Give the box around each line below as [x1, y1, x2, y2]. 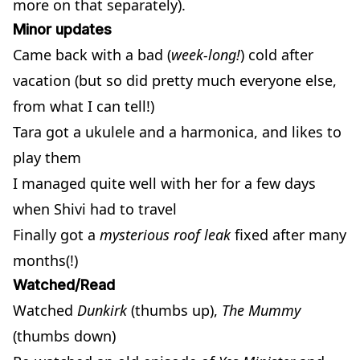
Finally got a [13, 224, 100, 244]
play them [13, 147, 81, 167]
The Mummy [222, 300, 301, 320]
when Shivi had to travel [13, 198, 177, 219]
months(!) [13, 250, 78, 270]
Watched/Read [13, 276, 115, 293]
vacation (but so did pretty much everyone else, [13, 70, 337, 90]
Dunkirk [77, 300, 127, 320]
